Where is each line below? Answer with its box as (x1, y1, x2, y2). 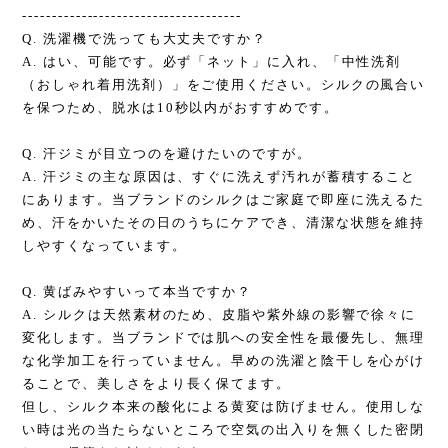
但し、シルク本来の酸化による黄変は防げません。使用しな (22, 399, 426, 415)
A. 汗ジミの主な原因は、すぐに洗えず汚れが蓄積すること (22, 169, 417, 185)
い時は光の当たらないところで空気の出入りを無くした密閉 (22, 422, 426, 438)
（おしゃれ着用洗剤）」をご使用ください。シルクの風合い (22, 77, 426, 93)
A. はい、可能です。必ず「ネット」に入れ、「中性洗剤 (22, 54, 402, 70)
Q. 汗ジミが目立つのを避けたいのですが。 (22, 146, 312, 162)
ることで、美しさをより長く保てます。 (22, 376, 291, 392)
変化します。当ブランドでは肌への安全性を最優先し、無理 (22, 330, 426, 346)
